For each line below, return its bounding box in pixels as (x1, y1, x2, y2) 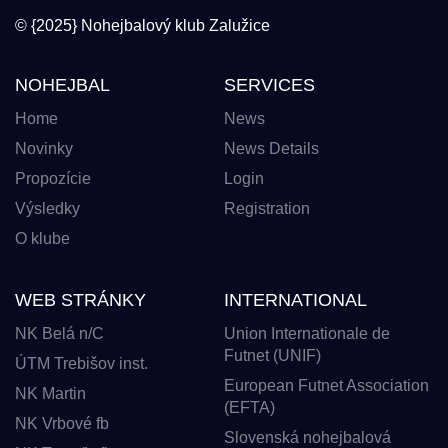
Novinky (15, 139, 73, 157)
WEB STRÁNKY (15, 289, 146, 310)
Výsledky (15, 199, 80, 217)
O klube (15, 229, 70, 247)
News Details (224, 139, 319, 157)
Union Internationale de (224, 324, 390, 342)
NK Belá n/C (15, 324, 104, 342)
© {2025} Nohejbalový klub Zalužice (15, 16, 270, 34)
